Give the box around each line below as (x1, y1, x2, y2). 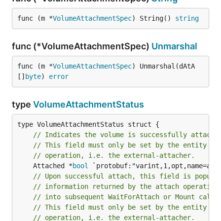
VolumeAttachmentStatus (33, 99, 144, 110)
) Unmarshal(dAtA (132, 62, 195, 70)
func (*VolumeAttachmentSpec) (12, 41, 151, 51)
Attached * (33, 162, 73, 170)
